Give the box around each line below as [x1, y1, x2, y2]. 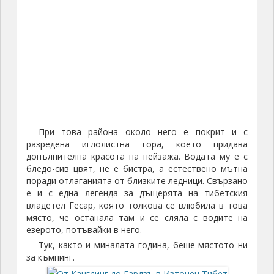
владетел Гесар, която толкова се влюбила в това [26, 199, 248, 212]
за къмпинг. [26, 251, 75, 264]
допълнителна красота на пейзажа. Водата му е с [26, 150, 248, 163]
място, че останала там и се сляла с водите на [26, 212, 248, 224]
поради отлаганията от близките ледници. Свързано [26, 175, 248, 187]
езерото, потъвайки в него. [26, 224, 142, 236]
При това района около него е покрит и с [38, 126, 248, 138]
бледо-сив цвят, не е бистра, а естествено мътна [26, 163, 248, 175]
